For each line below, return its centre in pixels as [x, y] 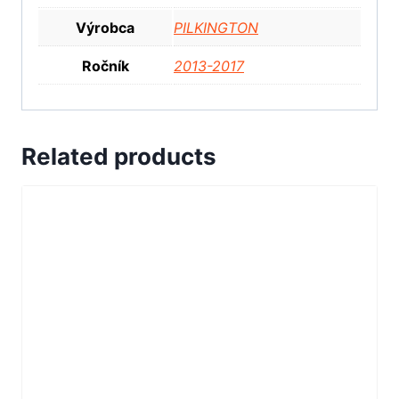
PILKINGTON [216, 28]
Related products [119, 157]
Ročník [105, 66]
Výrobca [105, 28]
